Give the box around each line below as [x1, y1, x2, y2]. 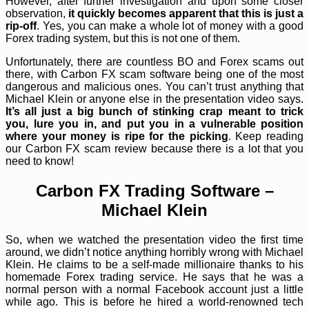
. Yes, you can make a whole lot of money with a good [37, 19, 303, 32]
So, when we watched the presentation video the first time [6, 233, 303, 246]
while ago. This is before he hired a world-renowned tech [6, 295, 303, 308]
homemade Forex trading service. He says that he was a [6, 270, 303, 283]
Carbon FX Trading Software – [35, 181, 274, 200]
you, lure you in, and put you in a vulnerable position [6, 117, 303, 130]
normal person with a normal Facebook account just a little [6, 283, 303, 295]
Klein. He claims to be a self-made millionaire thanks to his [6, 258, 303, 270]
